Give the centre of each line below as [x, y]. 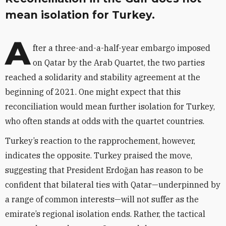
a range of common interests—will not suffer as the [102, 199]
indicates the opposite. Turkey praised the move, [99, 155]
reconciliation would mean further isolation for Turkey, [110, 106]
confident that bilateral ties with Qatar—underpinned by [113, 185]
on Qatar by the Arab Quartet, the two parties [119, 63]
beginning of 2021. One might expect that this [93, 92]
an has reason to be [166, 170]
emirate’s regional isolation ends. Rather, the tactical [105, 214]
